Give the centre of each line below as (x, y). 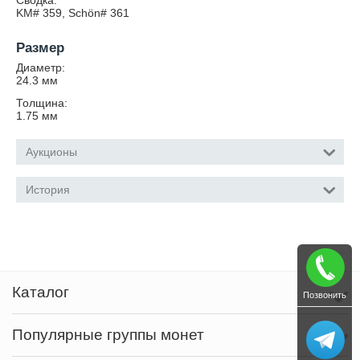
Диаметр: (41, 67)
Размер (40, 48)
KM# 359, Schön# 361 (73, 13)
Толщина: (42, 103)
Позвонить (325, 295)
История (48, 190)
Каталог (41, 292)
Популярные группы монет (108, 335)
